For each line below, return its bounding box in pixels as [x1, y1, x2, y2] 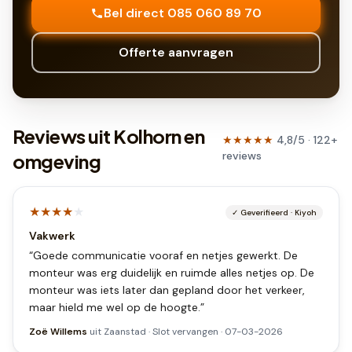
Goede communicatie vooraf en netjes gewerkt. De [33, 248, 298, 262]
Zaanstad [104, 325, 146, 338]
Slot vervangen [152, 325, 218, 338]
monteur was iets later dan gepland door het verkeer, [29, 283, 305, 297]
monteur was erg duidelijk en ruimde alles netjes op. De [29, 266, 314, 280]
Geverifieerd [240, 207, 288, 218]
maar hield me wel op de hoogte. [29, 300, 200, 314]
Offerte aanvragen [119, 44, 233, 60]
